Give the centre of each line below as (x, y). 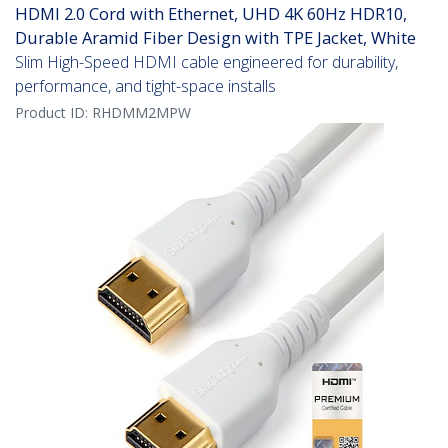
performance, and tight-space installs (145, 86)
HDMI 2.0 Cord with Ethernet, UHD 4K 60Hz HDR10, (211, 14)
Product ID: (53, 113)
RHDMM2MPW (141, 113)
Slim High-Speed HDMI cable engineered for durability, (206, 62)
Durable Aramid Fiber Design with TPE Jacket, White (215, 38)
